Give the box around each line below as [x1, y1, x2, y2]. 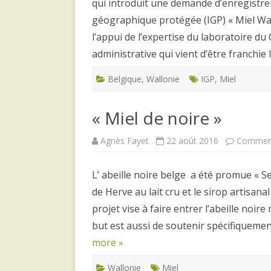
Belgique [108, 73, 142, 85]
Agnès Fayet [100, 134, 149, 146]
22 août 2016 [166, 134, 218, 146]
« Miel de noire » [92, 106, 222, 129]
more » [92, 235, 123, 249]
